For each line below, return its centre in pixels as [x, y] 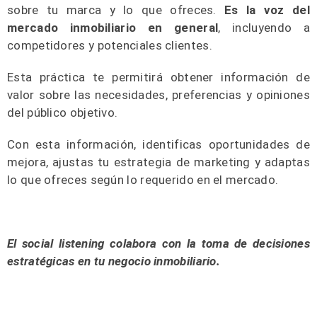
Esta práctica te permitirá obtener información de [158, 77]
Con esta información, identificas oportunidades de [158, 144]
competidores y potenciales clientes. [110, 45]
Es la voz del [267, 10]
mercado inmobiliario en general [113, 27]
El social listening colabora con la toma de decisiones [158, 243]
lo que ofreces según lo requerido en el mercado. [143, 179]
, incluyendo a [264, 27]
